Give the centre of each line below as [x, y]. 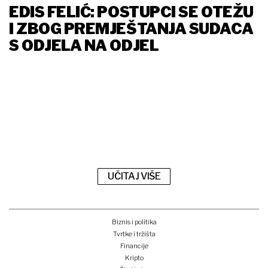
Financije [134, 246]
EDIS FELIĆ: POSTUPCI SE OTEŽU [131, 12]
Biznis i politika [134, 222]
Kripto [134, 258]
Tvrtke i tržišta [134, 234]
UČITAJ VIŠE [134, 176]
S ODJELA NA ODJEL [85, 46]
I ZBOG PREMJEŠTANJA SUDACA [131, 29]
